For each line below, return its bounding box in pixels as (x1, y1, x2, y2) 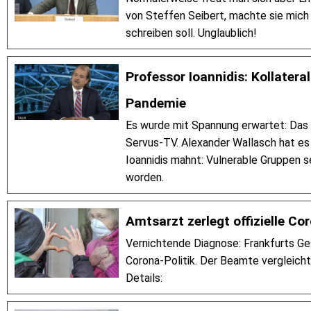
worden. (126, 171, 164, 185)
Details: (126, 271, 162, 285)
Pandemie (126, 95, 186, 112)
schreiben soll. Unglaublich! (126, 26, 257, 40)
